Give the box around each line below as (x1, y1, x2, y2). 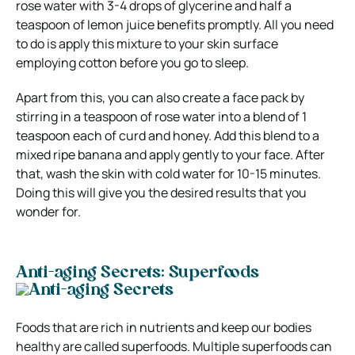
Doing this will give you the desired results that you (16, 183, 307, 201)
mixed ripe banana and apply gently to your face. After (16, 145, 325, 163)
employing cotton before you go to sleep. (16, 53, 249, 71)
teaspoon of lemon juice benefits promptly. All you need (16, 15, 334, 33)
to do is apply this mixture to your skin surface (16, 34, 278, 52)
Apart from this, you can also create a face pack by (16, 88, 304, 106)
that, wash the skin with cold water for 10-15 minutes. (16, 164, 321, 182)
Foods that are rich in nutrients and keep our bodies (16, 319, 311, 337)
